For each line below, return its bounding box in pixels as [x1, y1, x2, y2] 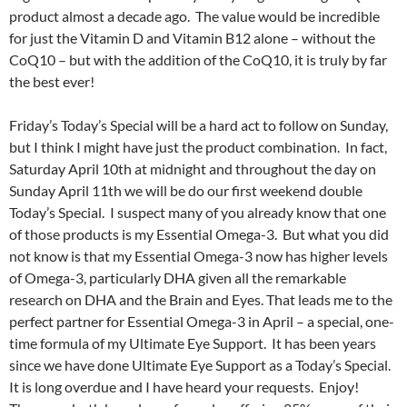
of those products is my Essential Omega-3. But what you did [9, 225, 389, 243]
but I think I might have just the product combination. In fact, [9, 138, 387, 156]
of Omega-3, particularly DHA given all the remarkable [9, 269, 346, 287]
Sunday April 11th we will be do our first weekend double [9, 182, 362, 200]
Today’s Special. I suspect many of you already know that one [9, 203, 386, 222]
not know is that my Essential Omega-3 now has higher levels [9, 247, 388, 265]
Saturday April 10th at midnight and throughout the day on [9, 160, 376, 178]
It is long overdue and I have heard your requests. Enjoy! [9, 378, 362, 396]
